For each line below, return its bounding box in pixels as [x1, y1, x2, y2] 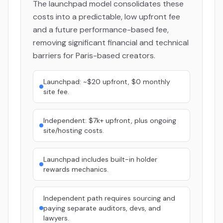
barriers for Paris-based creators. [33, 50, 155, 61]
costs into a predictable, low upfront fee [33, 11, 180, 22]
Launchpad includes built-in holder [43, 155, 157, 164]
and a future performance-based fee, [33, 24, 169, 35]
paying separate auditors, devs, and [43, 204, 161, 213]
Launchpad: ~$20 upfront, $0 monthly [43, 77, 170, 86]
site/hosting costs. [43, 126, 104, 135]
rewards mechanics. [43, 165, 109, 174]
